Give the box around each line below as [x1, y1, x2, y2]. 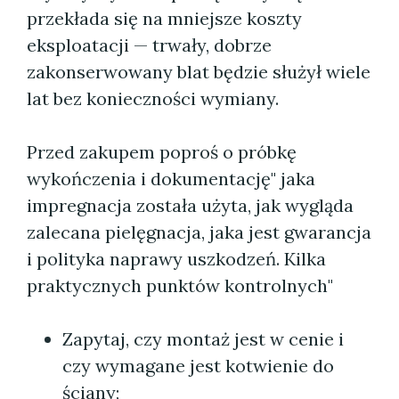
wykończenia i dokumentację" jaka [27, 167, 315, 190]
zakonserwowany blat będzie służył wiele [27, 61, 370, 83]
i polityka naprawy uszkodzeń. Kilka [27, 248, 326, 270]
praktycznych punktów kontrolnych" [27, 274, 333, 297]
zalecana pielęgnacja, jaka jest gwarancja [27, 221, 371, 243]
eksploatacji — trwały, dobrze [27, 34, 272, 56]
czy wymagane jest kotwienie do [62, 354, 334, 377]
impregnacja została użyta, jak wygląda [27, 194, 354, 216]
